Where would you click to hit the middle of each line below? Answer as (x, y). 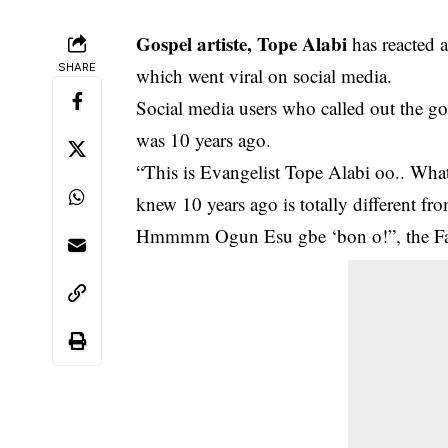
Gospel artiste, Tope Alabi (242, 43)
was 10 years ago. (204, 139)
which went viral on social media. (264, 75)
